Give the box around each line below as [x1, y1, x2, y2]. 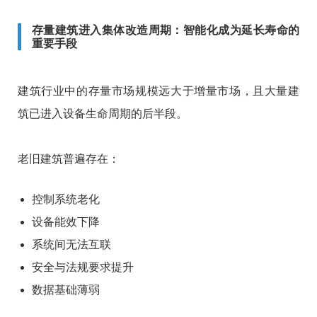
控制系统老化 [32, 192, 100, 205]
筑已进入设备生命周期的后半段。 [18, 107, 188, 120]
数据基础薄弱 [32, 283, 100, 296]
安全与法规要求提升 [32, 260, 134, 273]
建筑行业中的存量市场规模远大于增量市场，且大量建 [18, 84, 299, 97]
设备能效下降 [32, 215, 100, 228]
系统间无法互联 [32, 238, 111, 250]
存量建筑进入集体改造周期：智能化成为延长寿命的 [32, 23, 299, 36]
